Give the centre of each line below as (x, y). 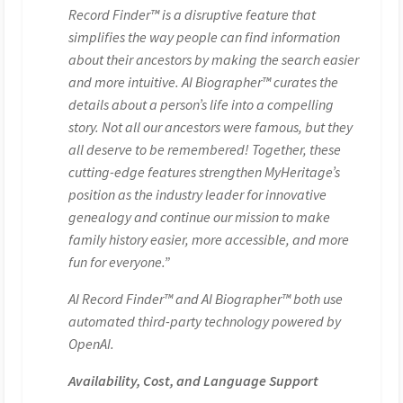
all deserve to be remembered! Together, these (205, 149)
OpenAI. (92, 343)
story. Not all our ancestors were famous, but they (211, 126)
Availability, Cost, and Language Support (194, 380)
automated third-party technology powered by (205, 321)
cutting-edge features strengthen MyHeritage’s (205, 171)
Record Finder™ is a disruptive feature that (193, 14)
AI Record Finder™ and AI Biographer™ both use (206, 298)
